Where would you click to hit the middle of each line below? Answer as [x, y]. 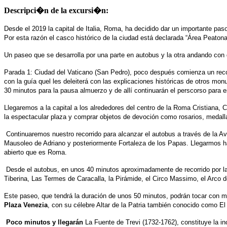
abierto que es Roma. [35, 152]
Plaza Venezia [26, 205]
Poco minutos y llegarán [45, 222]
